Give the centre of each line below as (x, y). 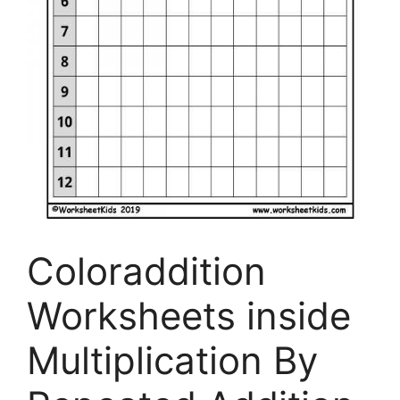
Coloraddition (146, 271)
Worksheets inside (189, 316)
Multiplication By (172, 361)
